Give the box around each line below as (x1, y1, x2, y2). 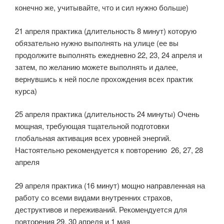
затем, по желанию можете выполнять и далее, (15, 61, 178, 72)
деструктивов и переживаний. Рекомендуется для (15, 203, 187, 214)
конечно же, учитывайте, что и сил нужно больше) (15, 2, 188, 13)
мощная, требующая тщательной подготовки (15, 120, 169, 131)
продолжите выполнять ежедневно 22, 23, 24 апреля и (15, 49, 202, 60)
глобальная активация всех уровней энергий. (15, 132, 171, 143)
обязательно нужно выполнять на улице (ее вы (15, 37, 178, 48)
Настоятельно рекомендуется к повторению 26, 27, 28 (15, 144, 205, 155)
